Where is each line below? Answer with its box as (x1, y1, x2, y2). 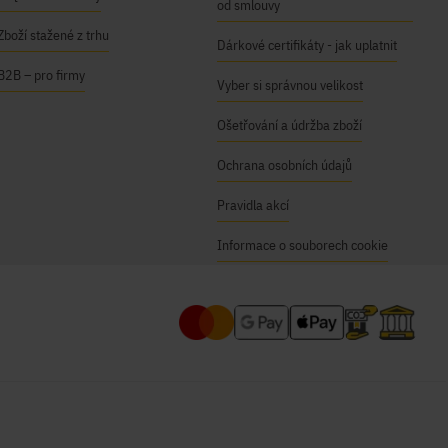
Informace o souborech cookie (217, 236, 389, 254)
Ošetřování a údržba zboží (217, 116, 363, 134)
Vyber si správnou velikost (217, 76, 364, 94)
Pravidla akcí (217, 196, 290, 214)
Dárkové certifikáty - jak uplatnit (217, 36, 398, 54)
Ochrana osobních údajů (217, 156, 353, 174)
